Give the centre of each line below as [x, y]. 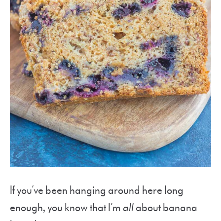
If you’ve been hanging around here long [97, 190]
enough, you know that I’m [66, 208]
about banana [166, 208]
